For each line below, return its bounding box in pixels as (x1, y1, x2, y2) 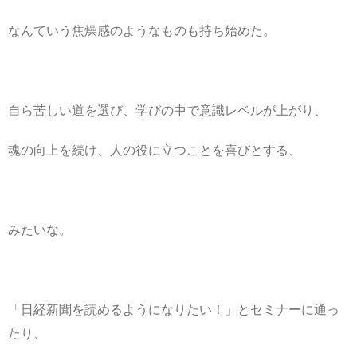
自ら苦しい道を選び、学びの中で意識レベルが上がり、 (8, 103, 327, 117)
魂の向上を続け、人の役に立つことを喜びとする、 (8, 143, 301, 157)
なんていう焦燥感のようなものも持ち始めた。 (8, 23, 276, 37)
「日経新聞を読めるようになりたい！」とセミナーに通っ (8, 302, 339, 316)
